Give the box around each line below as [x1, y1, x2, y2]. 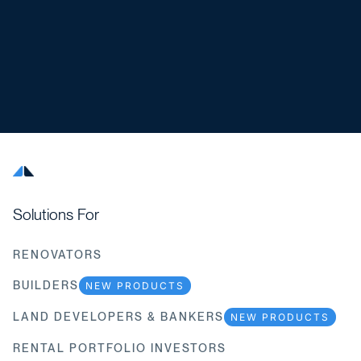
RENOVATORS [13, 247, 102, 261]
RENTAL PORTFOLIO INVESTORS [13, 341, 226, 355]
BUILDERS [13, 279, 79, 293]
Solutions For [13, 205, 99, 224]
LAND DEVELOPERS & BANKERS [13, 310, 224, 324]
